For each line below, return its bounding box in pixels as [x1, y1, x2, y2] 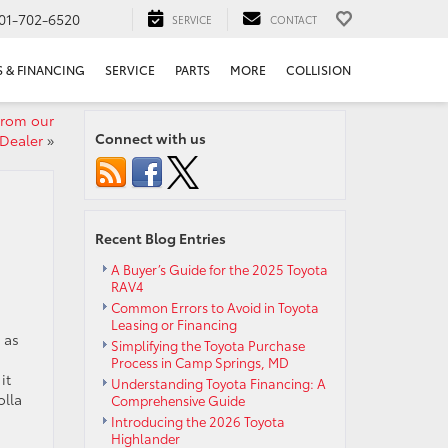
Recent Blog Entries [94, 228, 226, 248]
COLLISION [286, 61, 351, 79]
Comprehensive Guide [110, 391, 245, 409]
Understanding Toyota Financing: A [110, 374, 326, 392]
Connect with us [94, 128, 206, 148]
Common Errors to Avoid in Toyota [110, 298, 319, 316]
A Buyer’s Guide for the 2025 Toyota [110, 260, 328, 278]
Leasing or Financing [110, 315, 237, 333]
